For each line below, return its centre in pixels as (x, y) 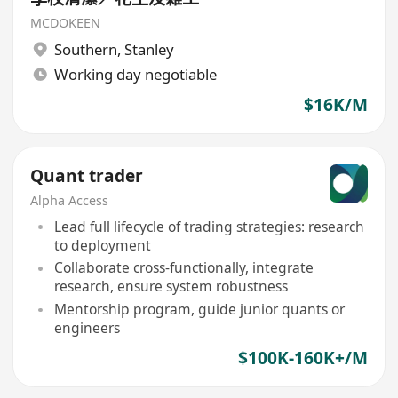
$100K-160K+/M (302, 358)
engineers (87, 328)
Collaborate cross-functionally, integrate (183, 268)
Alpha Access (70, 201)
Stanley (149, 50)
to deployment (102, 245)
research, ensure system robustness (171, 287)
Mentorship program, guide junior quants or (199, 310)
